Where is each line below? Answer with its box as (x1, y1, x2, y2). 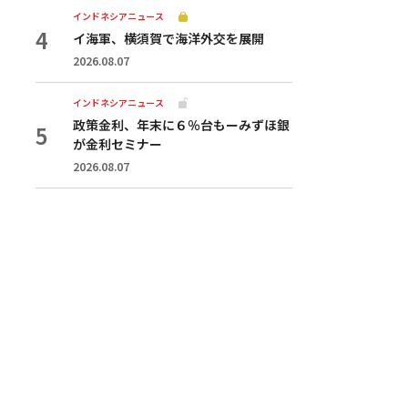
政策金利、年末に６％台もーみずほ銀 (73, 115, 290, 134)
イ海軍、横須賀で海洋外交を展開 (73, 28, 264, 47)
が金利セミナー (73, 134, 162, 153)
